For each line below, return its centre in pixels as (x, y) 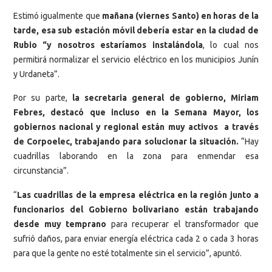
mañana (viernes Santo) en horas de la (180, 15)
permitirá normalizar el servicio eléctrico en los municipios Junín (136, 59)
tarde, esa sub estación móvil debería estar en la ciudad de (136, 30)
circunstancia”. (41, 171)
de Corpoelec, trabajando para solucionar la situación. (126, 142)
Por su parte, (40, 98)
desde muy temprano (60, 224)
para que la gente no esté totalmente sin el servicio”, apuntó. (127, 253)
